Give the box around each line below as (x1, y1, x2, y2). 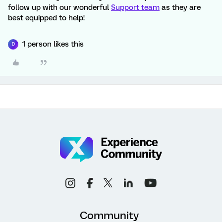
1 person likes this (22, 39, 84, 49)
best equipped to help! (8, 13, 85, 22)
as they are (160, 2, 201, 12)
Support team (111, 2, 160, 12)
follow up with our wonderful (8, 2, 111, 12)
